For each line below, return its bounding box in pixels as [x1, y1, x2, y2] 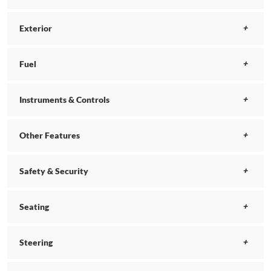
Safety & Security [19, 166, 88, 177]
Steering [19, 237, 53, 248]
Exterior [19, 23, 52, 34]
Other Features [19, 130, 80, 141]
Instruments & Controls [19, 94, 109, 105]
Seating [19, 201, 49, 212]
